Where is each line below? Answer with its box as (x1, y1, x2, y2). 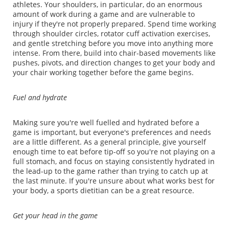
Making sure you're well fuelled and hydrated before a (13, 118, 199, 128)
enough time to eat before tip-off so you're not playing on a (13, 147, 215, 157)
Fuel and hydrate (13, 93, 67, 103)
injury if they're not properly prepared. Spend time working (13, 19, 216, 29)
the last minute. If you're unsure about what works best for (13, 176, 215, 186)
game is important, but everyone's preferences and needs (13, 127, 211, 138)
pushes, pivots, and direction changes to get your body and (13, 58, 215, 68)
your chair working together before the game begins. (13, 67, 194, 78)
